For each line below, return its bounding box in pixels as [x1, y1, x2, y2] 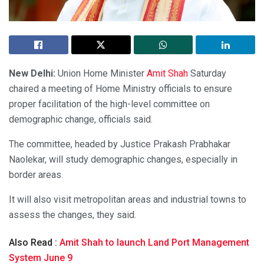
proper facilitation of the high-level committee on [9, 98, 210, 110]
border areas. [9, 169, 63, 180]
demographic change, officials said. [9, 113, 153, 125]
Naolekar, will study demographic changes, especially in [9, 153, 237, 165]
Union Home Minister [55, 67, 147, 79]
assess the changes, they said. [9, 209, 136, 220]
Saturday [188, 67, 226, 79]
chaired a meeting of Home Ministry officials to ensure [9, 82, 232, 94]
